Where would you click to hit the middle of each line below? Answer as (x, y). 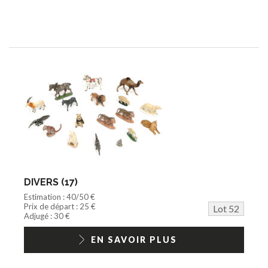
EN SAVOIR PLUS (134, 239)
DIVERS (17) (51, 182)
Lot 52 (226, 208)
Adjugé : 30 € (47, 216)
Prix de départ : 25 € (60, 206)
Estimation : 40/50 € (60, 197)
